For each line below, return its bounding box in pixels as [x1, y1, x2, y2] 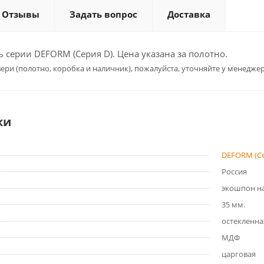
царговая [222, 249, 256, 259]
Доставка [167, 8, 210, 20]
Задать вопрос [70, 8, 137, 20]
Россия [222, 166, 247, 177]
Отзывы [2, 8, 39, 20]
